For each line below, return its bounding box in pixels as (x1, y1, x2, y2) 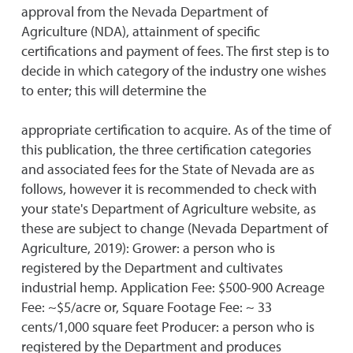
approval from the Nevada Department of (21, 2, 268, 20)
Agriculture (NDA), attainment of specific (21, 22, 260, 40)
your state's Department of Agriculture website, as (21, 199, 316, 217)
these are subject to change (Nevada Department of (21, 219, 328, 237)
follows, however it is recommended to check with (21, 180, 317, 198)
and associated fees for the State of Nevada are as (21, 160, 314, 178)
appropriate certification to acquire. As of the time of (21, 121, 331, 139)
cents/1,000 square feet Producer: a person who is (21, 318, 314, 336)
